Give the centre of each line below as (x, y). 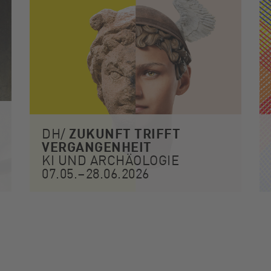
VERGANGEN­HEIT (97, 146)
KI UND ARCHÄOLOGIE (110, 160)
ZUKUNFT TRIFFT (125, 133)
